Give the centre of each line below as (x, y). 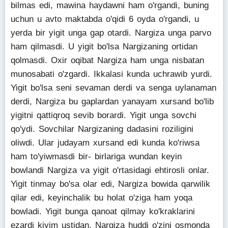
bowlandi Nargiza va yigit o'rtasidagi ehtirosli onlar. (110, 170)
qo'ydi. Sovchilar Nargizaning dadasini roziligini (102, 129)
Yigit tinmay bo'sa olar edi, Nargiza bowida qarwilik (110, 184)
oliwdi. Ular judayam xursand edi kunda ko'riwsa (105, 143)
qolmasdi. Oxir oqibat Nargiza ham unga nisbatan (107, 60)
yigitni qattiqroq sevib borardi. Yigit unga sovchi (104, 115)
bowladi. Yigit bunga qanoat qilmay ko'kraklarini (103, 211)
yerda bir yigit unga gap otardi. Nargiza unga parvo (111, 33)
